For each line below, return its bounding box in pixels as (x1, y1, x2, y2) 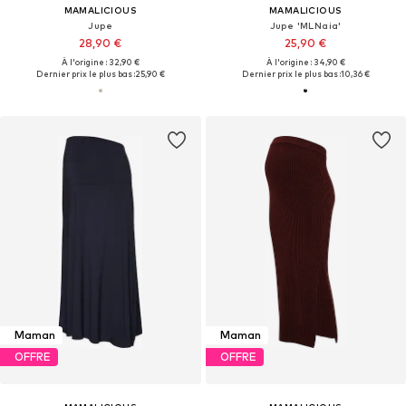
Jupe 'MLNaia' (269, 19, 342, 31)
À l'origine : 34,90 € (266, 56, 345, 67)
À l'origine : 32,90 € (61, 56, 140, 67)
